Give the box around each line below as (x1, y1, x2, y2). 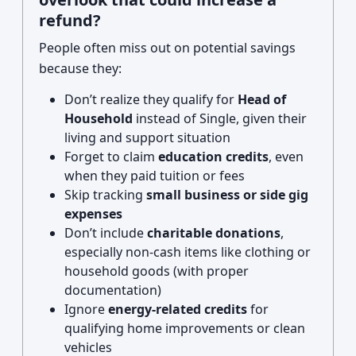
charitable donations (147, 224, 281, 242)
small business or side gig (146, 186, 308, 203)
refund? (39, 10, 101, 31)
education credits (158, 148, 269, 165)
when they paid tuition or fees (64, 167, 245, 184)
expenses (64, 205, 122, 222)
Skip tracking (64, 186, 146, 203)
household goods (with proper (64, 262, 249, 280)
